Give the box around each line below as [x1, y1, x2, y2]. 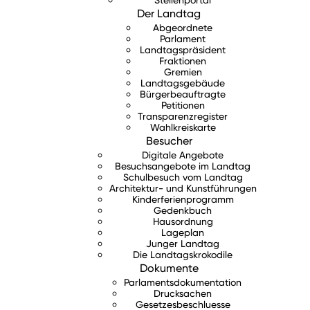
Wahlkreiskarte [149, 121, 216, 134]
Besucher [145, 134, 192, 148]
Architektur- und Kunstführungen [109, 182, 257, 194]
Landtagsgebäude [140, 77, 225, 89]
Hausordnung [152, 215, 213, 228]
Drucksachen [154, 287, 212, 300]
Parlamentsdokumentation [124, 276, 241, 289]
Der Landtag [137, 7, 201, 21]
